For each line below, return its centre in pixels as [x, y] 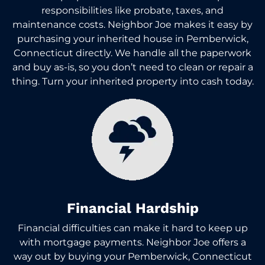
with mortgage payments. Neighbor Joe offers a [132, 242]
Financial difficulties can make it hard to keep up [132, 228]
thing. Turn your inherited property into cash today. [132, 81]
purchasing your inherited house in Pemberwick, [132, 38]
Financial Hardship [132, 208]
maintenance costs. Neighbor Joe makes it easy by [132, 24]
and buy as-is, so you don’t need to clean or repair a [132, 67]
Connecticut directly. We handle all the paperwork [132, 53]
